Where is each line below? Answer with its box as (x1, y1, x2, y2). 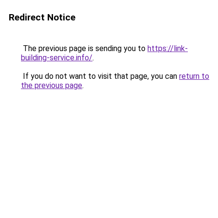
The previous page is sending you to (21, 44, 147, 53)
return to (179, 72, 209, 81)
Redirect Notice (9, 12, 75, 23)
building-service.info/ (21, 53, 92, 62)
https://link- (147, 44, 188, 53)
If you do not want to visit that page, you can (21, 72, 179, 81)
